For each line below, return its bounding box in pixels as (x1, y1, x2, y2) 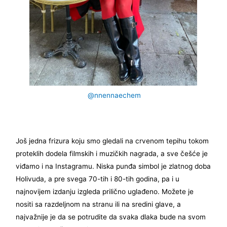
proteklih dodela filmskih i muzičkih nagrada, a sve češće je (16, 149, 208, 158)
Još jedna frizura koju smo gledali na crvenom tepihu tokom (16, 136, 209, 145)
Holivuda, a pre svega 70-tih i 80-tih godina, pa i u (16, 174, 180, 183)
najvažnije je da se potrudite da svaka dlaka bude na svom (16, 212, 206, 221)
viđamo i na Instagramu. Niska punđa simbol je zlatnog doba (16, 162, 211, 170)
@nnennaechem (88, 91, 141, 99)
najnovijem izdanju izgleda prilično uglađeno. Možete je (16, 187, 194, 196)
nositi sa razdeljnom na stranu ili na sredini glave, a (16, 200, 181, 208)
